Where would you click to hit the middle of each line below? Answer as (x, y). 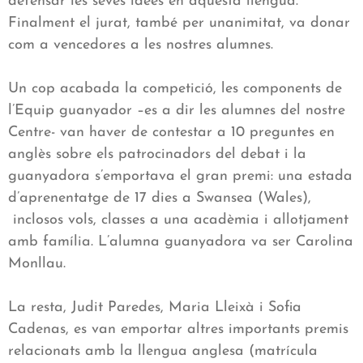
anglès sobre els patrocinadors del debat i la (157, 155)
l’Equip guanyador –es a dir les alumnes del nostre (177, 111)
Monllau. (37, 264)
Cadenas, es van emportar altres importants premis (178, 330)
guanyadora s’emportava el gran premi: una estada (180, 177)
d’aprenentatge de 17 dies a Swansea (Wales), (160, 199)
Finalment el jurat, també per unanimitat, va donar (179, 23)
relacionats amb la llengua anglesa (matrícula (163, 352)
